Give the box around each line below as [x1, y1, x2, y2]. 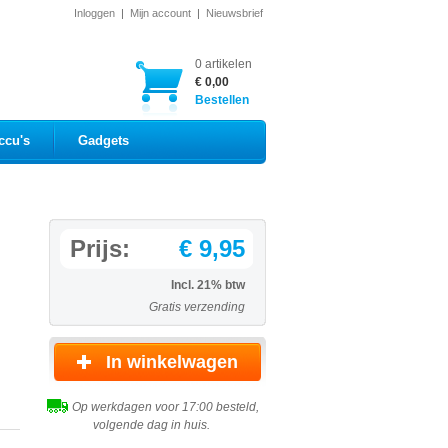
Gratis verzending [149, 300, 245, 314]
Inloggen [74, 7, 115, 19]
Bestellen [195, 93, 249, 107]
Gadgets [78, 133, 129, 148]
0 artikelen [195, 57, 252, 71]
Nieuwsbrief [206, 7, 263, 19]
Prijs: [70, 235, 130, 262]
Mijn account [130, 7, 191, 19]
